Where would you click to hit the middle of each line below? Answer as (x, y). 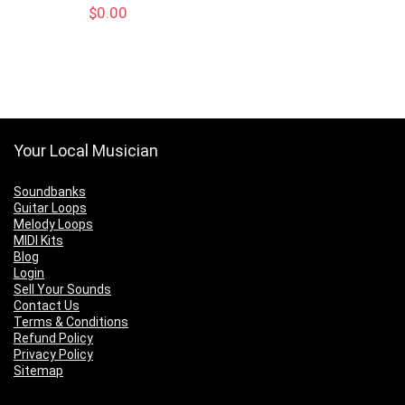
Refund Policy (53, 339)
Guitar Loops (50, 208)
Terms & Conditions (71, 322)
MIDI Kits (38, 241)
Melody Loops (53, 225)
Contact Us (47, 306)
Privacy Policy (53, 355)
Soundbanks (50, 192)
